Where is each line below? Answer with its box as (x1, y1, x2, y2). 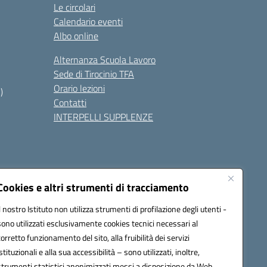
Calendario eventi (54, 14, 123, 29)
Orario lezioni (54, 81, 105, 95)
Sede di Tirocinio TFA (54, 67, 134, 81)
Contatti (54, 95, 86, 110)
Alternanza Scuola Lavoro (54, 52, 156, 67)
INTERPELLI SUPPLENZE (54, 110, 153, 124)
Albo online (54, 29, 98, 43)
